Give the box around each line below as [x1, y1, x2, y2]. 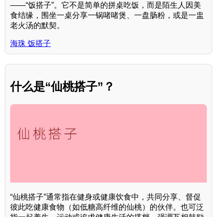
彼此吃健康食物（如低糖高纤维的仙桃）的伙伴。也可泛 [10, 203, 204, 212]
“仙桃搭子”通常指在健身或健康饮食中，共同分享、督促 [10, 193, 201, 201]
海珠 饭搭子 [10, 39, 51, 48]
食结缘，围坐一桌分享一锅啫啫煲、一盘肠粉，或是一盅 [10, 11, 204, 20]
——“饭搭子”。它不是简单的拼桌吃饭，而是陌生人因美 [10, 1, 201, 10]
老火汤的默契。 [10, 21, 64, 30]
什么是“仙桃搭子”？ [10, 80, 115, 93]
